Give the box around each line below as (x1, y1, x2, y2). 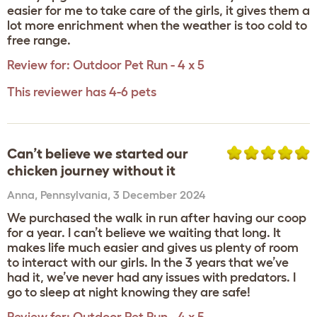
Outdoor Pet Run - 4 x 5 (73, 58, 204, 72)
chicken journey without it (7, 163, 175, 178)
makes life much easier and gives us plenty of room (7, 241, 299, 255)
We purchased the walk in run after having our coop (7, 211, 306, 225)
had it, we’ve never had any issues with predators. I (7, 270, 296, 284)
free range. (7, 33, 71, 47)
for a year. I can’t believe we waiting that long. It (7, 226, 281, 240)
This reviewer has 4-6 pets (7, 85, 156, 99)
